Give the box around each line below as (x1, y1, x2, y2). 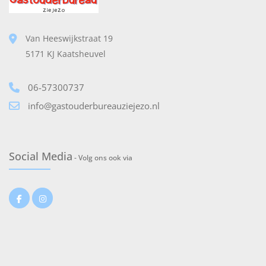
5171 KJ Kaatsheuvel (26, 48, 106, 59)
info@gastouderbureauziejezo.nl (28, 100, 160, 112)
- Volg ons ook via (72, 153, 132, 163)
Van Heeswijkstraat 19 (26, 33, 113, 44)
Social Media (9, 149, 72, 163)
